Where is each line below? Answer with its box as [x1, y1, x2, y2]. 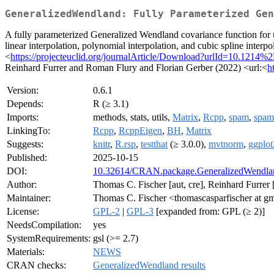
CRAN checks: [7, 260, 66, 271]
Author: [7, 179, 37, 190]
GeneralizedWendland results [93, 260, 206, 271]
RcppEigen [119, 125, 162, 136]
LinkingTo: [7, 125, 50, 136]
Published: [7, 152, 47, 163]
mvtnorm [209, 139, 243, 150]
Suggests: [7, 139, 43, 150]
